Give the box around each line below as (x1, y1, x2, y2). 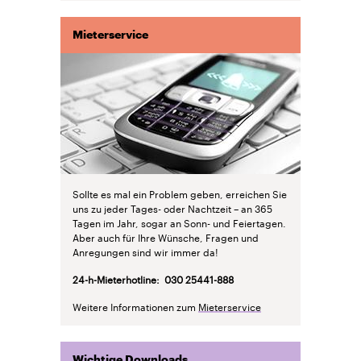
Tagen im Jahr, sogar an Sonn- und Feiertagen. (73, 214, 286, 230)
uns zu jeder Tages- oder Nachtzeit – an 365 (73, 199, 272, 215)
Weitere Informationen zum (73, 297, 198, 313)
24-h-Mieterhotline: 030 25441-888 (73, 270, 234, 286)
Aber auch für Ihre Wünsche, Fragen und (73, 228, 259, 244)
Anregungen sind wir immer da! (73, 243, 218, 259)
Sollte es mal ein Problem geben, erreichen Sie (73, 185, 287, 201)
